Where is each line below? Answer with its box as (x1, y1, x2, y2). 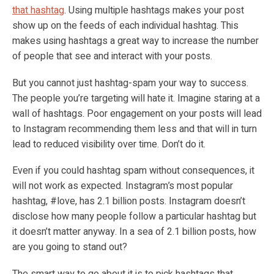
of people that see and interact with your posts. (12, 49, 212, 64)
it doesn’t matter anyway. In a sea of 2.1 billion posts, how (12, 224, 256, 240)
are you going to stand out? (12, 240, 127, 255)
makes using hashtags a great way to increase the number (12, 34, 259, 49)
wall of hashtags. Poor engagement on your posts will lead (12, 106, 262, 121)
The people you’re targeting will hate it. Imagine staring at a (12, 91, 260, 106)
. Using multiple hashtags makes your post (64, 3, 244, 18)
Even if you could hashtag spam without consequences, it (12, 163, 254, 179)
